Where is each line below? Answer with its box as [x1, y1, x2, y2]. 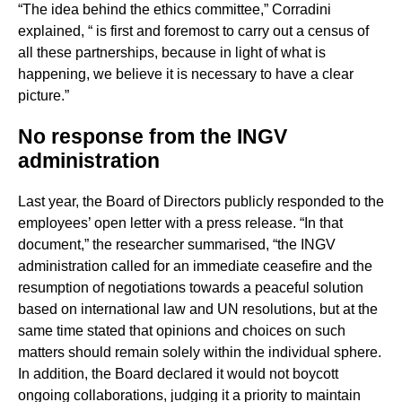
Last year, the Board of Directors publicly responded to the [18, 194, 384, 210]
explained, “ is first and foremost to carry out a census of [18, 23, 369, 39]
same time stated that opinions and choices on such [18, 323, 345, 339]
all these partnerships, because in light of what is [18, 45, 326, 61]
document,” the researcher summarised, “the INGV [18, 237, 336, 253]
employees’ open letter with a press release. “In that [18, 215, 343, 232]
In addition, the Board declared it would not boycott [18, 366, 338, 382]
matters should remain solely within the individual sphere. [18, 345, 381, 361]
